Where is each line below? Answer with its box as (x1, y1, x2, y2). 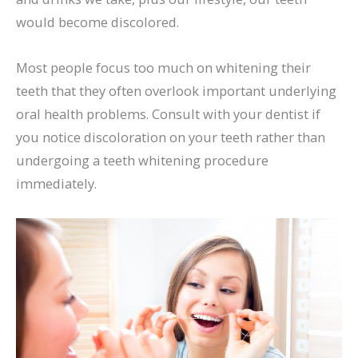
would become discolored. (16, 12, 179, 31)
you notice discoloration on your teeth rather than (16, 128, 325, 147)
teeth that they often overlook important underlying (16, 82, 336, 101)
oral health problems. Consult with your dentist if (16, 105, 320, 124)
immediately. (16, 174, 97, 193)
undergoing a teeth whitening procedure (16, 151, 268, 170)
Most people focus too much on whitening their (16, 58, 311, 78)
